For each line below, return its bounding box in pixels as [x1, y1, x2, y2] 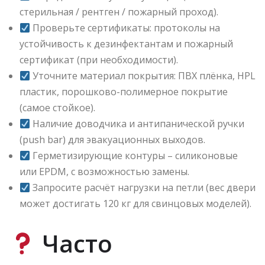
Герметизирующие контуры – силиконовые [30, 149, 238, 163]
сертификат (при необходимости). [20, 53, 178, 67]
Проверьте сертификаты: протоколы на [30, 21, 221, 35]
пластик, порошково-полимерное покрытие [20, 85, 228, 99]
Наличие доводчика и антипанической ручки [30, 117, 245, 131]
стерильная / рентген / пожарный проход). [20, 5, 218, 19]
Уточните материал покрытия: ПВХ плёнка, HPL [30, 69, 256, 83]
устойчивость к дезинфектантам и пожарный [20, 37, 233, 51]
